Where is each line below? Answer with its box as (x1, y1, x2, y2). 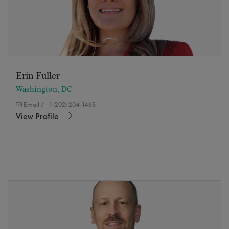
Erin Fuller (16, 71, 60, 81)
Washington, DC (16, 85, 73, 94)
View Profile (16, 112, 61, 121)
